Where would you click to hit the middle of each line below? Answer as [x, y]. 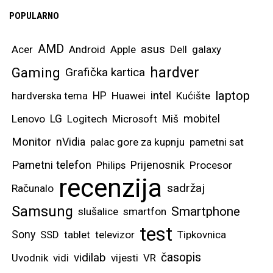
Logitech [87, 119]
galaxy [207, 49]
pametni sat [217, 142]
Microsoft [135, 119]
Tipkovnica [202, 234]
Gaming [36, 72]
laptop [232, 95]
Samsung [42, 211]
